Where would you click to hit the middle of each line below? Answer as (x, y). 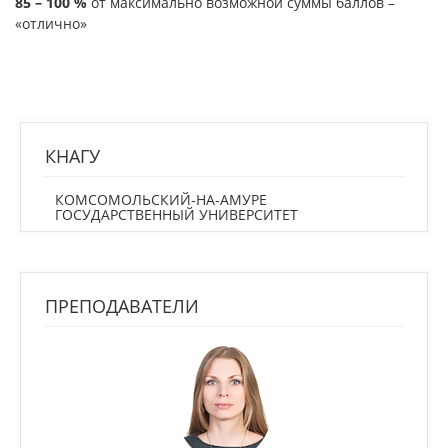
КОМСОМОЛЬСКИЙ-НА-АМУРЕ (161, 199)
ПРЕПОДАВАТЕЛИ (122, 305)
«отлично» (51, 23)
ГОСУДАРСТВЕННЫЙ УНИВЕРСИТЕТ (176, 214)
